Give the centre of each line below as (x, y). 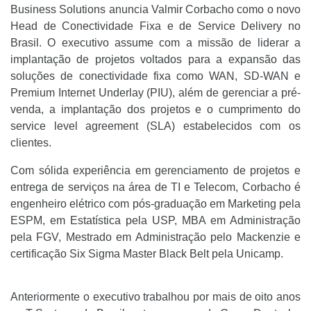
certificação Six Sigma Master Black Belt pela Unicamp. (150, 254)
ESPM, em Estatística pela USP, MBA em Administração (155, 220)
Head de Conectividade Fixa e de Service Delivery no (155, 26)
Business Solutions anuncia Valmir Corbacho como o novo (155, 9)
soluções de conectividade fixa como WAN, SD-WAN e (155, 76)
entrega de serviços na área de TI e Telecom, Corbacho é (155, 187)
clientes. (34, 143)
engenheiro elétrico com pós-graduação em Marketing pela (155, 204)
